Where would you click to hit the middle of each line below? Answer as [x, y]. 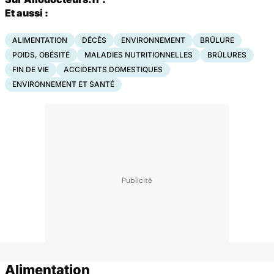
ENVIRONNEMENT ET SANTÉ [63, 84]
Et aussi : [27, 13]
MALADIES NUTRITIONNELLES [139, 54]
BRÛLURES [227, 54]
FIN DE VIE [31, 69]
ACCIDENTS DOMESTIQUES [113, 69]
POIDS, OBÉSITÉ [41, 54]
